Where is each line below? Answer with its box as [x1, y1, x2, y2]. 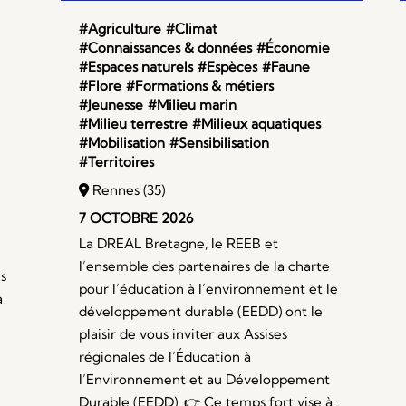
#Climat [166, 20, 218, 38]
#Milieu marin [148, 96, 237, 114]
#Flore [79, 77, 122, 95]
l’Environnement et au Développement [79, 371, 331, 389]
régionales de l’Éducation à [79, 348, 252, 366]
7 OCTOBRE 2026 [79, 209, 194, 227]
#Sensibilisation [169, 134, 270, 152]
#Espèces [198, 58, 258, 76]
